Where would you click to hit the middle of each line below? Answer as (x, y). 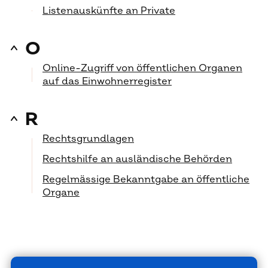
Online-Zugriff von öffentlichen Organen (142, 68)
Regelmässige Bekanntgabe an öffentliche (146, 179)
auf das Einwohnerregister (107, 81)
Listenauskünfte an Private (109, 11)
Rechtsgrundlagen (88, 139)
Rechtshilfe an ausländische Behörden (137, 159)
